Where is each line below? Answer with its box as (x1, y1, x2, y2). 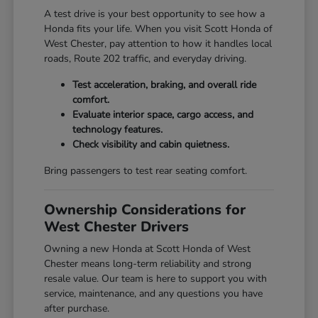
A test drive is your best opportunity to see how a (44, 7, 265, 21)
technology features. (72, 123, 163, 137)
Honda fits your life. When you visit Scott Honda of (44, 22, 273, 36)
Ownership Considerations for (44, 200, 246, 220)
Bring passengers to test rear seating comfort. (44, 164, 248, 178)
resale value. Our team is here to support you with (44, 272, 268, 286)
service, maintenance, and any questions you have (44, 287, 263, 301)
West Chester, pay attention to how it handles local (44, 37, 273, 51)
